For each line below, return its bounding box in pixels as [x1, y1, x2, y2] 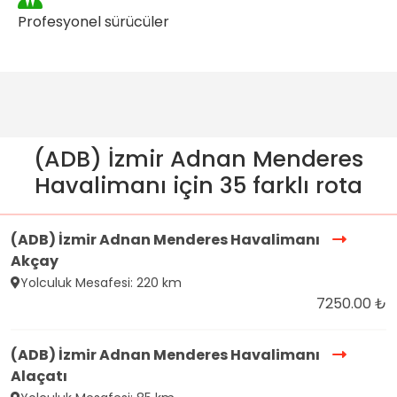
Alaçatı [11, 366, 67, 387]
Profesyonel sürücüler [18, 12, 169, 33]
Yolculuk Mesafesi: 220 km [20, 274, 182, 292]
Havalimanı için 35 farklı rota [35, 170, 362, 202]
